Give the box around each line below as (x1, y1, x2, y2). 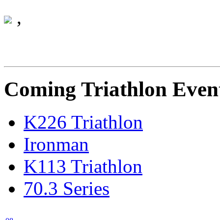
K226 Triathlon (24, 111, 143, 133)
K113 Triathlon (24, 156, 142, 177)
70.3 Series (24, 178, 110, 199)
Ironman (24, 134, 89, 155)
